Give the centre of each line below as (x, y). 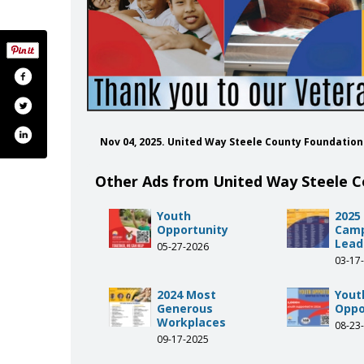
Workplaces (191, 322)
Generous (185, 308)
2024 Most (186, 294)
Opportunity (193, 229)
